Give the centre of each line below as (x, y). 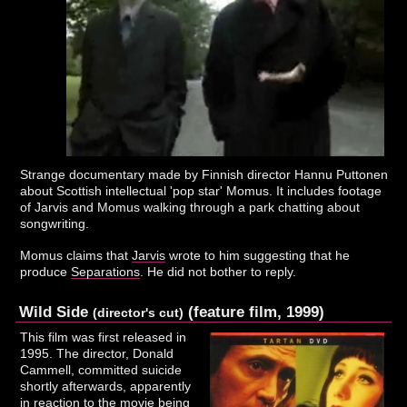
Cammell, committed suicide (101, 370)
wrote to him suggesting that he (258, 256)
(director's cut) (139, 312)
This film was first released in (104, 338)
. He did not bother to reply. (218, 272)
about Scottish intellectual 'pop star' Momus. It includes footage (201, 191)
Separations (106, 272)
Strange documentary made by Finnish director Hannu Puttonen (204, 175)
